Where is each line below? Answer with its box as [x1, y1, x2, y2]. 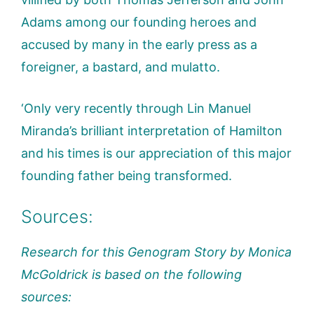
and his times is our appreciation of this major [21, 145, 292, 161]
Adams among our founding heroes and [21, 14, 257, 29]
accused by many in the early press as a [21, 36, 257, 52]
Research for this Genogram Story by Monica [21, 244, 292, 259]
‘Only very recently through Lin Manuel [21, 100, 251, 116]
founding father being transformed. [21, 168, 232, 183]
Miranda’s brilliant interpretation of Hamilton [21, 123, 282, 138]
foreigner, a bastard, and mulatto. [21, 59, 220, 74]
